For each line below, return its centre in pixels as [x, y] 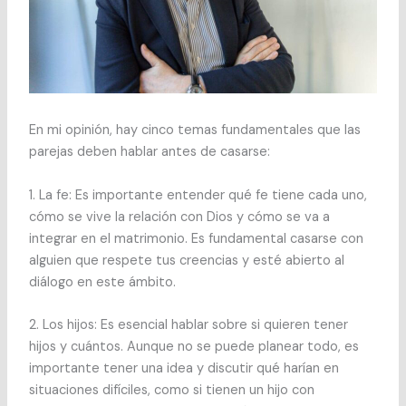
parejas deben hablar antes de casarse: [149, 152]
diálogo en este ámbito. [102, 282]
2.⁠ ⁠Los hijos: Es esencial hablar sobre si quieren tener [188, 325]
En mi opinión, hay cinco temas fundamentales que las [194, 130]
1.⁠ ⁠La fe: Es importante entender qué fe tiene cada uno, [198, 195]
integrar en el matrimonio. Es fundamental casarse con [196, 238]
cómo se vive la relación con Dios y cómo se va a [179, 217]
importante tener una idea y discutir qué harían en [184, 369]
